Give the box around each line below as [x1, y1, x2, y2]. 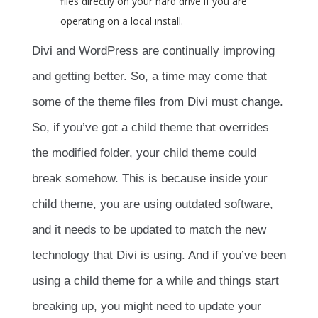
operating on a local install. [60, 14, 183, 28]
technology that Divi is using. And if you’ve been [32, 248, 286, 263]
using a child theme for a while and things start [32, 274, 279, 288]
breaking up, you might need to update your [32, 300, 261, 314]
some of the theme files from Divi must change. [32, 95, 283, 109]
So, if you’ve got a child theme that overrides [32, 121, 269, 135]
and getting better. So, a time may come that [32, 70, 267, 84]
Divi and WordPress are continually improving [32, 44, 275, 58]
